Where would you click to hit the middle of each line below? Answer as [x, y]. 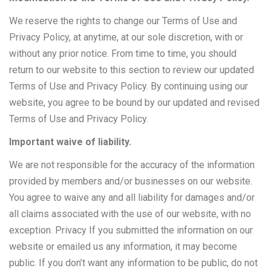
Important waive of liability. [70, 142]
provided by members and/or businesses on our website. [131, 181]
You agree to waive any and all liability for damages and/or [132, 198]
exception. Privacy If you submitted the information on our [131, 230]
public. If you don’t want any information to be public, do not [133, 263]
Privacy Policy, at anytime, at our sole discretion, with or [126, 38]
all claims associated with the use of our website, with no [130, 214]
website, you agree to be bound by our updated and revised [134, 103]
